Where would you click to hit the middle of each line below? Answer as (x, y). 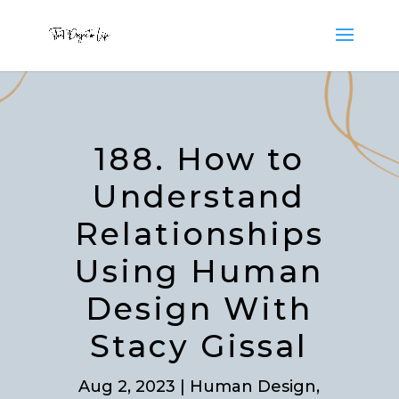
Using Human (199, 271)
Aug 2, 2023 (127, 387)
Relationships (199, 234)
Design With (199, 309)
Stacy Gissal (199, 346)
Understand (199, 196)
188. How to (199, 159)
